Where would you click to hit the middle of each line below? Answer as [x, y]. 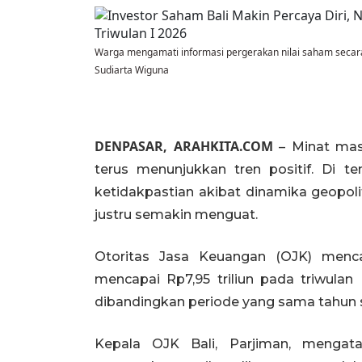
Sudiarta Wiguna [132, 70]
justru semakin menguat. [176, 215]
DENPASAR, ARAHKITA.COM [184, 146]
